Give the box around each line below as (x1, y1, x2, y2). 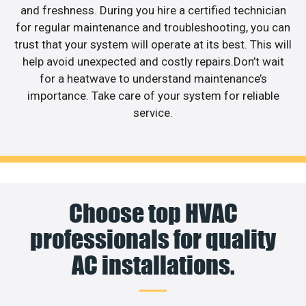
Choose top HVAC (68, 198, 238, 229)
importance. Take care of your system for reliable (27, 88, 279, 102)
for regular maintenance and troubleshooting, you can (16, 20, 290, 34)
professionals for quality (30, 224, 276, 255)
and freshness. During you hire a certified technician (20, 3, 286, 17)
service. (133, 105, 173, 120)
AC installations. (71, 250, 235, 281)
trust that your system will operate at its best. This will (14, 37, 292, 51)
